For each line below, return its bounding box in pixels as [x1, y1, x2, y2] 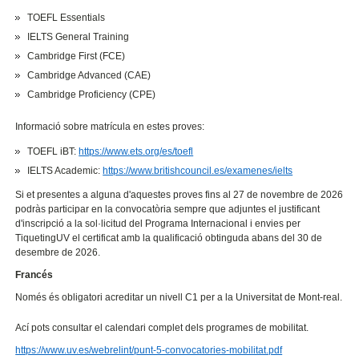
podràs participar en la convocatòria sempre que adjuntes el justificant [15, 203, 321, 215]
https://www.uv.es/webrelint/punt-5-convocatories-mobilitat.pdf [15, 344, 283, 356]
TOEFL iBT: [27, 145, 79, 157]
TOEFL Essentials [27, 11, 106, 23]
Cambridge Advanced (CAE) [27, 69, 151, 81]
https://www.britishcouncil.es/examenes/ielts [103, 164, 293, 176]
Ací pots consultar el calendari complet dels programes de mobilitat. [15, 321, 309, 333]
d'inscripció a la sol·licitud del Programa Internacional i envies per [15, 217, 301, 229]
